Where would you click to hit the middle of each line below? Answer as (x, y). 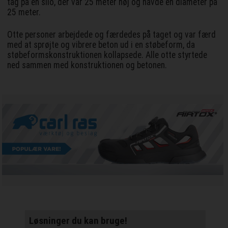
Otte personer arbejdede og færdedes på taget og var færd (112, 35)
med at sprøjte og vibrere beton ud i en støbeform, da (101, 45)
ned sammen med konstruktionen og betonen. (87, 65)
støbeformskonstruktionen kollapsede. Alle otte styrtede (107, 55)
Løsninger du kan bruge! (78, 221)
